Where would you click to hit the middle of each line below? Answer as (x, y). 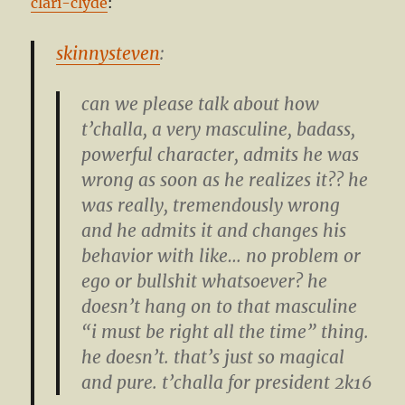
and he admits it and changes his (214, 231)
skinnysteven (108, 54)
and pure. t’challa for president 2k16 (227, 383)
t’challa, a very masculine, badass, (219, 130)
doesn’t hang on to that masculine (220, 307)
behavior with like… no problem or (221, 256)
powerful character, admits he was (221, 155)
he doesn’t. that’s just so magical (213, 358)
